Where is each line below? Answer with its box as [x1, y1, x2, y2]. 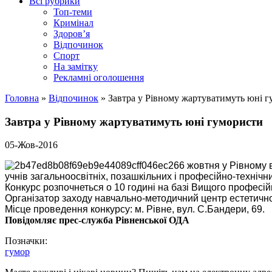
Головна [5, 93, 39, 103]
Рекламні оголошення [53, 72, 144, 83]
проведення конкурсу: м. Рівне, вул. [33, 204, 195, 215]
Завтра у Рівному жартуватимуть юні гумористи [5, 115, 263, 128]
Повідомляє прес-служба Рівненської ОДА [5, 215, 189, 226]
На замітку [53, 61, 98, 72]
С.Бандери [197, 204, 246, 215]
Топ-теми [53, 7, 92, 17]
